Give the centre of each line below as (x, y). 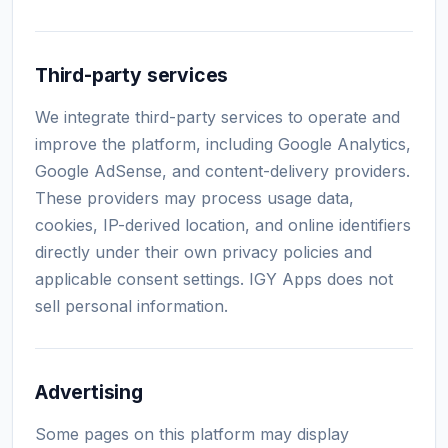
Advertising (89, 392)
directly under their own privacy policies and (203, 252)
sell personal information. (131, 306)
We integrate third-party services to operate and (217, 117)
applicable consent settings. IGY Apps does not (214, 279)
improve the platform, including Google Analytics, (223, 144)
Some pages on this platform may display (192, 434)
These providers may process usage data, (194, 198)
